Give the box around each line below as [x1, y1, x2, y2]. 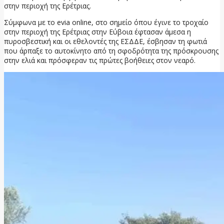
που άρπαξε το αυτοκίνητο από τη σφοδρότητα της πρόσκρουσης [4, 45, 218, 55]
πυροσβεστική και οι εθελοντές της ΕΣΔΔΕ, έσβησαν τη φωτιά [4, 36, 207, 46]
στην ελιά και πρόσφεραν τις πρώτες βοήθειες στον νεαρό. [4, 55, 195, 65]
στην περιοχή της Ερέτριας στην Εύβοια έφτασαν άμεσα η [4, 26, 191, 36]
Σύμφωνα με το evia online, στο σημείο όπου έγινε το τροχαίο [4, 17, 208, 27]
